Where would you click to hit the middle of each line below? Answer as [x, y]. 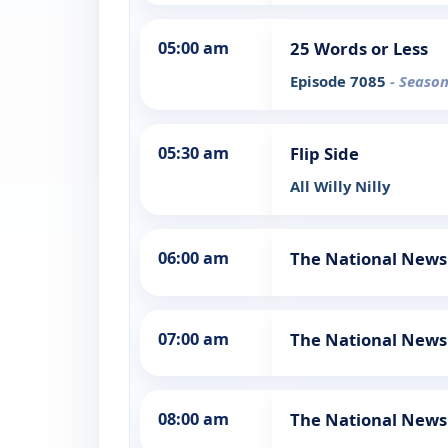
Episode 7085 [340, 81]
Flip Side [324, 154]
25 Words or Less [359, 49]
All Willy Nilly [340, 186]
